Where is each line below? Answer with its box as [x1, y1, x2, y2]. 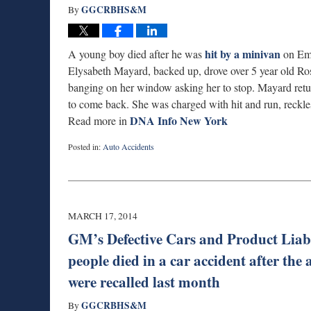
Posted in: [68, 140, 101, 152]
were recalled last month [68, 271, 220, 292]
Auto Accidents [103, 140, 154, 152]
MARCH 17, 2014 [68, 209, 137, 222]
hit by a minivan [202, 45, 280, 62]
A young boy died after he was [68, 46, 202, 61]
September [67, 165, 102, 176]
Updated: [67, 152, 97, 164]
